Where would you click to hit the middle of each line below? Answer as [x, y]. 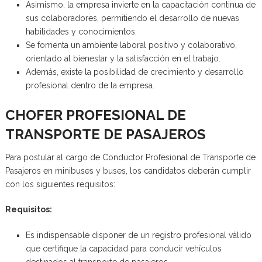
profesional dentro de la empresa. [90, 85]
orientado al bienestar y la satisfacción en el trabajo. [123, 58]
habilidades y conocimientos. [81, 31]
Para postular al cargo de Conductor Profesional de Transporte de [130, 157]
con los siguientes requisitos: [60, 184]
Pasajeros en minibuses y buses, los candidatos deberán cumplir [128, 170]
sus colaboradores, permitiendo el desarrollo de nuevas [132, 18]
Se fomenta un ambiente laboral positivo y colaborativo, [131, 45]
